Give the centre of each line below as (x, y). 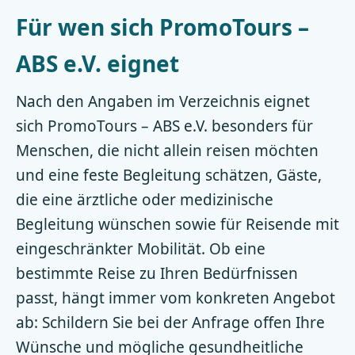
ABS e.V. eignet (97, 63)
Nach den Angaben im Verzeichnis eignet (163, 101)
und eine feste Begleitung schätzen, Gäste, (169, 175)
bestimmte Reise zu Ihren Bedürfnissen (157, 273)
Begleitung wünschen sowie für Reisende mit (177, 224)
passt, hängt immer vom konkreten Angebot (176, 298)
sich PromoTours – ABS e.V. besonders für (164, 126)
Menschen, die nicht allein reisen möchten (167, 151)
